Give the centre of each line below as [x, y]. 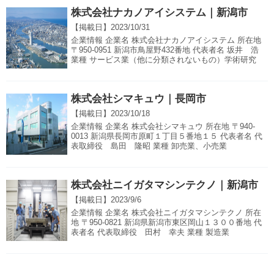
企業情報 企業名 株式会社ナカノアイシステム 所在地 [166, 40]
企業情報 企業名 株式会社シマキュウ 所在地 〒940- [163, 127]
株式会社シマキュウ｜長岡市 [139, 99]
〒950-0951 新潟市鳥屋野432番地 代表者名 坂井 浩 [165, 50]
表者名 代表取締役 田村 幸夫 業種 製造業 [150, 232]
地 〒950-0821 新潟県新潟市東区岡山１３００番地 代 [166, 223]
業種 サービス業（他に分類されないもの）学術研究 [164, 60]
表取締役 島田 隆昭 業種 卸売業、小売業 [149, 146]
